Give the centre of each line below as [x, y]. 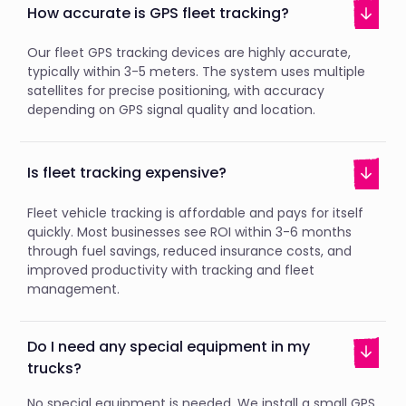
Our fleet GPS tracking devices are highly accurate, [189, 53]
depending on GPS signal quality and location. [172, 110]
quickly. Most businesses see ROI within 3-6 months [190, 232]
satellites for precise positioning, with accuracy [176, 91]
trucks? [55, 368]
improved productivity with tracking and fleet [171, 270]
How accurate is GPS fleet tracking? [159, 13]
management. [74, 289]
